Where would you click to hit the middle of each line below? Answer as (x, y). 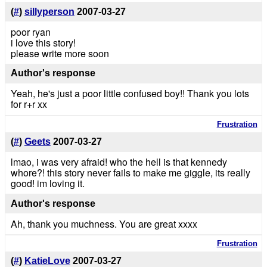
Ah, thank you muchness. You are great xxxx (104, 223)
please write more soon (60, 53)
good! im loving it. (47, 183)
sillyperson (49, 11)
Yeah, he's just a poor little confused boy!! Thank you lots (130, 94)
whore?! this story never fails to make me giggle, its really (130, 172)
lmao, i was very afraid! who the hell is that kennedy (119, 162)
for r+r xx (29, 104)
